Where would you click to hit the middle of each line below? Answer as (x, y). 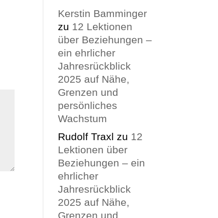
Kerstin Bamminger (103, 13)
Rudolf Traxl (86, 136)
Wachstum (83, 118)
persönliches (88, 105)
